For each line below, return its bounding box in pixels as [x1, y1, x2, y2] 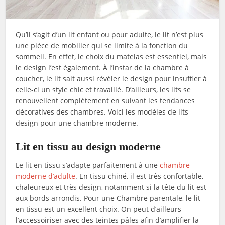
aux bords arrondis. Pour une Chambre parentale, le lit [16, 193, 201, 203]
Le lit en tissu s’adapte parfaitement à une [16, 160, 160, 170]
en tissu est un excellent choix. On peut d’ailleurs [16, 204, 182, 214]
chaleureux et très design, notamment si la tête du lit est [16, 182, 207, 192]
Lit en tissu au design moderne [16, 140, 161, 153]
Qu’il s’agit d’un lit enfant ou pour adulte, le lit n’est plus [16, 29, 204, 39]
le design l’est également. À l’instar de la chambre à [16, 62, 189, 72]
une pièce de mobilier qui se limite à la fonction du [16, 40, 188, 50]
